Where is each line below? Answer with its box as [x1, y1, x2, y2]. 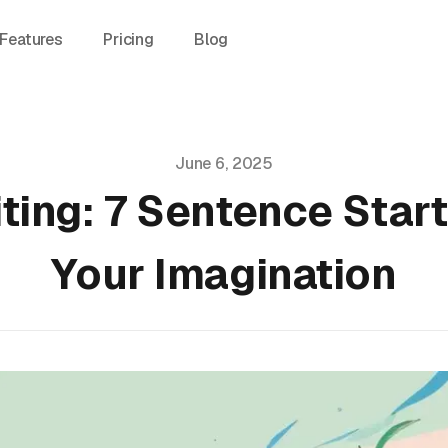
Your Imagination [51, 247, 397, 301]
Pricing [103, 29, 154, 50]
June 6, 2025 [174, 153, 274, 174]
